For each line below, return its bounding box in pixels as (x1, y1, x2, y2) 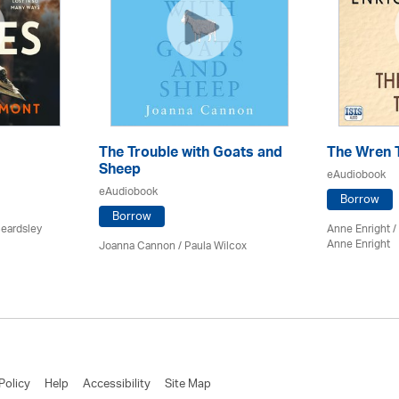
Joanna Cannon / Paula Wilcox (99, 233, 247, 258)
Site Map (165, 370, 211, 397)
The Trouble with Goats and (99, 139, 282, 168)
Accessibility (83, 370, 151, 397)
